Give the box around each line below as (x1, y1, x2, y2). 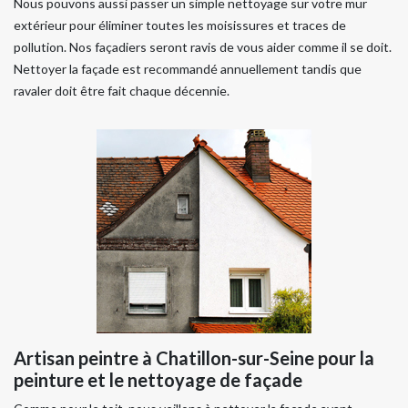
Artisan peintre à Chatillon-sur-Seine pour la (14, 347, 374, 369)
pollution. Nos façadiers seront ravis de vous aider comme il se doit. (14, 39, 392, 55)
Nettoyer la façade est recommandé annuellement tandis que (14, 61, 362, 76)
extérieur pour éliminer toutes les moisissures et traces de (14, 17, 346, 33)
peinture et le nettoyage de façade (14, 369, 302, 391)
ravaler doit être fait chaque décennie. (14, 83, 229, 98)
